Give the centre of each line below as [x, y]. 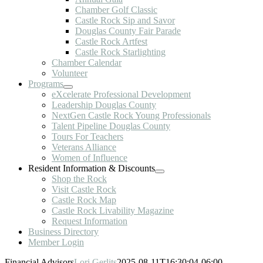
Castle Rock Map [84, 200]
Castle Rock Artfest [111, 41]
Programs [46, 84]
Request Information [90, 221]
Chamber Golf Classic [116, 10]
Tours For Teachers [87, 136]
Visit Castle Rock [84, 189]
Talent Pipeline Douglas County [111, 126]
